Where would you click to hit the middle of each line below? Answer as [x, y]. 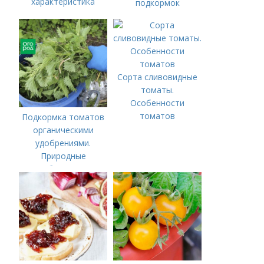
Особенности [158, 103]
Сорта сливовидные [158, 77]
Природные [63, 156]
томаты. [158, 90]
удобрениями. [63, 143]
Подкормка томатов [63, 117]
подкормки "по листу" [63, 182]
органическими [63, 130]
